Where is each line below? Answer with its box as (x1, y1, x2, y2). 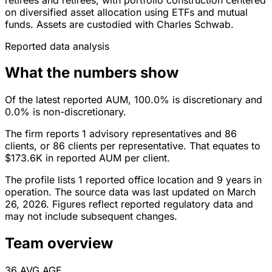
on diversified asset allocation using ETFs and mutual (5, 5, 248, 18)
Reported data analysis (5, 39, 109, 52)
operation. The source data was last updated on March (5, 186, 256, 199)
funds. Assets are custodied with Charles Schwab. (5, 18, 234, 30)
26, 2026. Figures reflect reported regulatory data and (5, 198, 253, 211)
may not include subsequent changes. (5, 210, 177, 223)
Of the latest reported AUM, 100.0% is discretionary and (5, 93, 262, 106)
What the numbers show (5, 64, 178, 82)
